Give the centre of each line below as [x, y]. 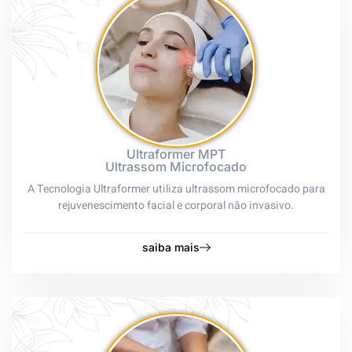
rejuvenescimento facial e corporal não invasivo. [176, 205]
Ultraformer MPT [176, 154]
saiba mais [170, 247]
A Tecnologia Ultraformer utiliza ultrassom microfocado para [176, 189]
